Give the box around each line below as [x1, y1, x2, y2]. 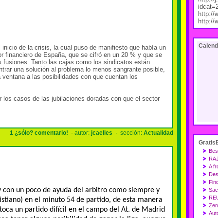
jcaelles [91, 129, 112, 136]
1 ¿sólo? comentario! [10, 129, 68, 136]
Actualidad [144, 129, 173, 136]
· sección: [112, 129, 144, 136]
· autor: [68, 129, 91, 136]
